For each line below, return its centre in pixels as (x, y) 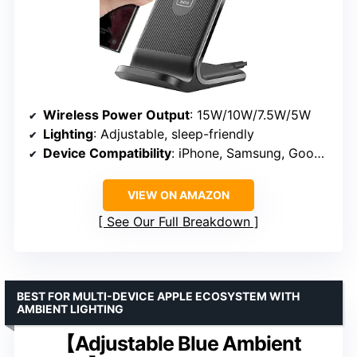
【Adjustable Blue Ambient (178, 343)
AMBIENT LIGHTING (70, 308)
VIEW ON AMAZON (178, 194)
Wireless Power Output (116, 114)
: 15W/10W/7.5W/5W (250, 114)
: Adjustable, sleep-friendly (174, 133)
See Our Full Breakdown (178, 221)
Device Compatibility (107, 153)
